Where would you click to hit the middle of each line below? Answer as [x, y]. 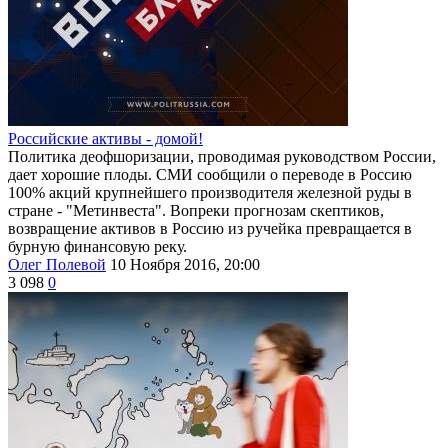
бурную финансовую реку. [97, 246]
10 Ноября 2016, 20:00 [185, 264]
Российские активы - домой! [105, 138]
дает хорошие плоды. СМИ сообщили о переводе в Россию [210, 174]
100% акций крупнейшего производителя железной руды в [210, 192]
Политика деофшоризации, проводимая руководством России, [222, 156]
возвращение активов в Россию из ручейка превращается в [210, 228]
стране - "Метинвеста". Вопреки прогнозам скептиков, [196, 210]
